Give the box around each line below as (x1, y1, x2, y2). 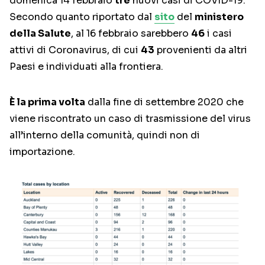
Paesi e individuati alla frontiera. (9, 60, 163, 73)
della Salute (9, 27, 71, 40)
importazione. (9, 146, 75, 159)
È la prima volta (9, 96, 85, 109)
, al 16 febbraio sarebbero (71, 27, 191, 40)
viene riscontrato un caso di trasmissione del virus (9, 112, 251, 125)
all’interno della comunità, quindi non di (9, 129, 200, 142)
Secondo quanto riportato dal (9, 11, 154, 24)
